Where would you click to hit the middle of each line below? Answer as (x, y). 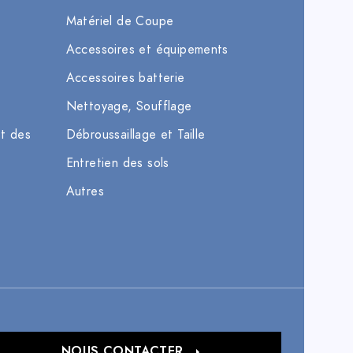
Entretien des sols (117, 163)
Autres (85, 192)
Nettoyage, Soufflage (129, 107)
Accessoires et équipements (147, 50)
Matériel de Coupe (120, 22)
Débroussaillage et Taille (136, 135)
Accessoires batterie (125, 78)
